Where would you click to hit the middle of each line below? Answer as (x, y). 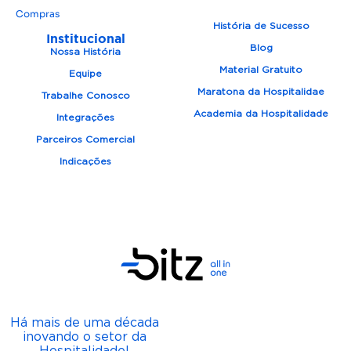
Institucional (85, 38)
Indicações (86, 161)
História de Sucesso (261, 25)
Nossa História (86, 51)
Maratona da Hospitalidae (261, 91)
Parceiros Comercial (86, 139)
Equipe (86, 73)
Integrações (86, 117)
